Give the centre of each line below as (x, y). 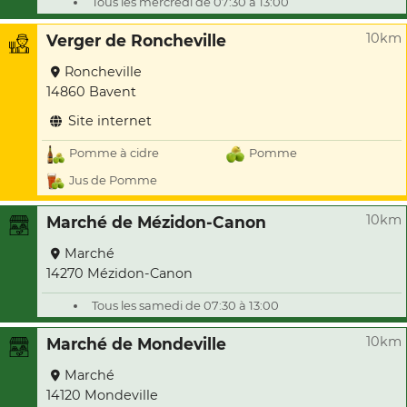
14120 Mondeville (102, 395)
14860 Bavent (91, 92)
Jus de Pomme (113, 180)
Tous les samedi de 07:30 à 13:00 (185, 305)
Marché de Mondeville (136, 344)
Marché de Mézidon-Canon (156, 222)
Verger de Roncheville (136, 40)
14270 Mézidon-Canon (119, 273)
